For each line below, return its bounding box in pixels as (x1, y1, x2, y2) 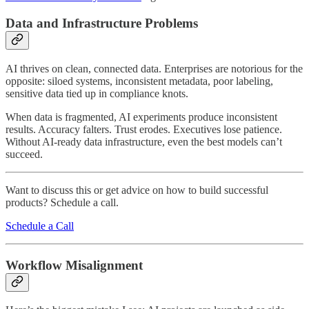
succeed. (6, 148, 43, 160)
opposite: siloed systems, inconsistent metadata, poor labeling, (6, 74, 273, 87)
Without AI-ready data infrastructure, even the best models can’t (6, 135, 282, 148)
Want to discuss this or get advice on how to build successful (6, 183, 268, 196)
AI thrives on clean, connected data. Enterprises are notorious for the (6, 62, 303, 74)
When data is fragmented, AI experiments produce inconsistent (6, 110, 277, 123)
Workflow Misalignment (6, 257, 143, 272)
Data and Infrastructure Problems (6, 16, 198, 31)
